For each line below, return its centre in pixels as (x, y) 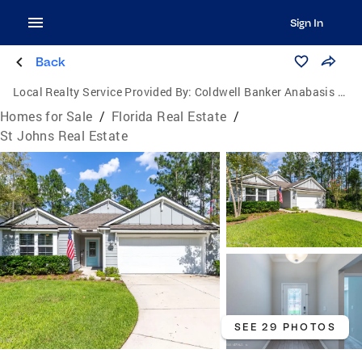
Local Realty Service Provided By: (103, 92)
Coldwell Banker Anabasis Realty (266, 92)
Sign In (306, 23)
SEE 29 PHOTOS (285, 327)
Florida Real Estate (169, 116)
